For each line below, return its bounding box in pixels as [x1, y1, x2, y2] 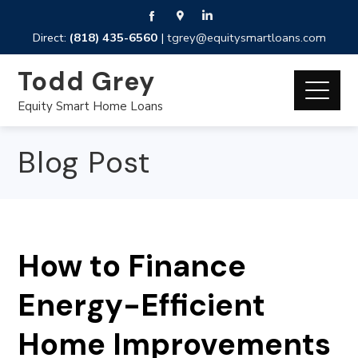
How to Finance [18, 246, 247, 286]
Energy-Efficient [18, 285, 266, 325]
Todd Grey [18, 64, 156, 98]
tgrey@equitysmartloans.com [166, 30, 326, 46]
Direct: [32, 30, 70, 46]
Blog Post [18, 143, 151, 181]
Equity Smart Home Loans [18, 97, 164, 114]
